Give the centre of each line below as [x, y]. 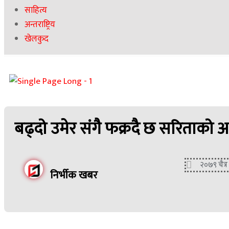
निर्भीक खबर [74, 175]
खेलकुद [37, 39]
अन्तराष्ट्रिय [40, 25]
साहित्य [36, 10]
